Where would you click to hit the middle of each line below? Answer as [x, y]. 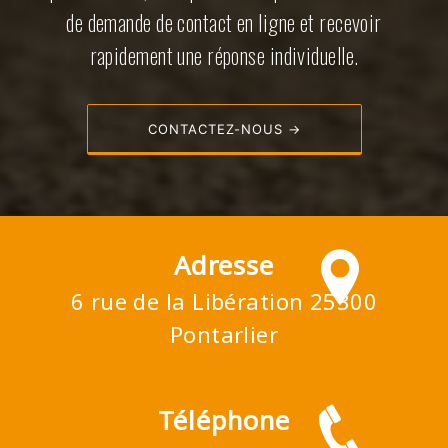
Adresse [223, 266]
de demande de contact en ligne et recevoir [224, 22]
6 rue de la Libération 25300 [224, 301]
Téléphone [223, 421]
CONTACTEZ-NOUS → [224, 129]
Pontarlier [224, 334]
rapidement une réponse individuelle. [224, 55]
